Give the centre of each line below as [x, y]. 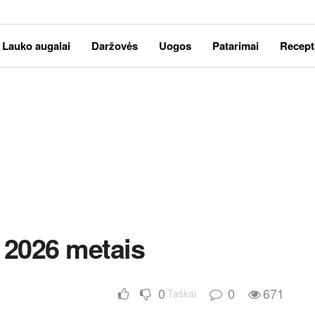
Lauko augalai [36, 46]
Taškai [182, 293]
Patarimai [236, 46]
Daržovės [115, 46]
